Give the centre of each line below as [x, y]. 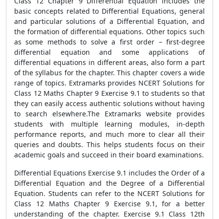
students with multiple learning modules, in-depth [109, 124]
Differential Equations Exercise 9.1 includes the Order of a [109, 173]
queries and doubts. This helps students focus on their [109, 144]
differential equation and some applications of [109, 52]
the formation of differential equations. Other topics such [109, 32]
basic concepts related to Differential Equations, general [109, 11]
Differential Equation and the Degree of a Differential [109, 183]
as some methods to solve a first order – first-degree [109, 42]
